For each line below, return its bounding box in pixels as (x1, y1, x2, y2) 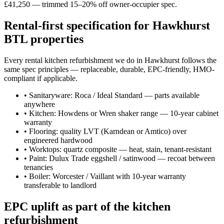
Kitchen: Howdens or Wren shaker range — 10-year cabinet (29, 108, 218, 117)
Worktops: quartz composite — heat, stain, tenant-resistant (29, 144, 211, 153)
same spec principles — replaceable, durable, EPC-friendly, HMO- (4, 64, 214, 73)
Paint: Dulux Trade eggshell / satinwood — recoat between (29, 153, 215, 162)
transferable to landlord (24, 180, 96, 189)
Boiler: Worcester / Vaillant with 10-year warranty (29, 171, 186, 180)
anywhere (24, 99, 55, 108)
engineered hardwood (24, 135, 92, 144)
